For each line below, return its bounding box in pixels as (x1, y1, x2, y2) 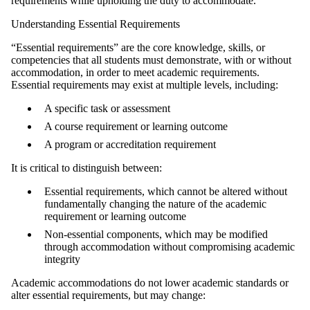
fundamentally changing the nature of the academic (44, 197, 266, 210)
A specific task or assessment (44, 102, 173, 114)
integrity (44, 253, 83, 265)
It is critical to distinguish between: (11, 161, 165, 174)
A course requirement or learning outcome (44, 120, 230, 132)
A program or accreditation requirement (44, 138, 219, 150)
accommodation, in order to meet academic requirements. (11, 66, 259, 78)
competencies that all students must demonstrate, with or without (11, 53, 291, 66)
